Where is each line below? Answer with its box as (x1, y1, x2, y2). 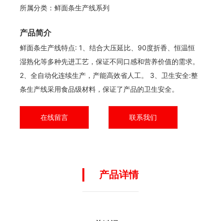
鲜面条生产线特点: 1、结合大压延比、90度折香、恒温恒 (20, 43, 195, 52)
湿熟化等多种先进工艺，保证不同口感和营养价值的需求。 (20, 57, 199, 66)
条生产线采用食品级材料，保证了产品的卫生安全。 (20, 85, 179, 93)
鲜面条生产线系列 (54, 4, 110, 12)
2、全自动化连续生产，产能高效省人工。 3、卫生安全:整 (20, 71, 198, 79)
